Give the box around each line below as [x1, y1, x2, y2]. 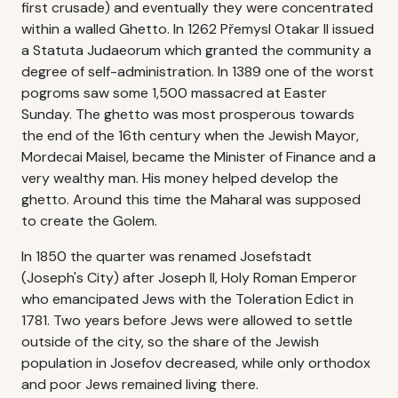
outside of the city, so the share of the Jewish [21, 332, 319, 351]
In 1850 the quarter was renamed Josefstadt [21, 247, 312, 266]
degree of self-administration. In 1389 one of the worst [21, 62, 374, 81]
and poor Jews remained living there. [21, 375, 259, 394]
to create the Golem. [21, 211, 157, 230]
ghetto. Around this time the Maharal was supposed [21, 190, 361, 209]
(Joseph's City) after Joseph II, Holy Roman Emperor [21, 268, 357, 287]
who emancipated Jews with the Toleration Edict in [21, 290, 354, 308]
